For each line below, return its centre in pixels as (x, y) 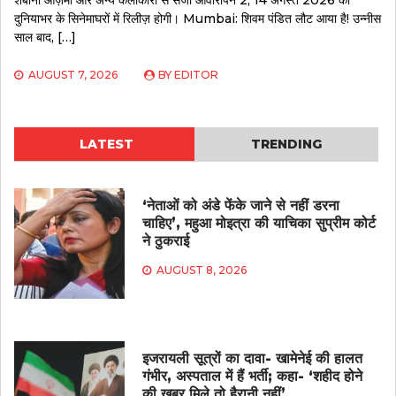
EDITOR (196, 74)
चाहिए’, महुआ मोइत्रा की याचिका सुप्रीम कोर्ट (259, 223)
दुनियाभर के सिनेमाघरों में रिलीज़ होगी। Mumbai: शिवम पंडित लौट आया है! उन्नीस (198, 18)
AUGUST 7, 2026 (73, 74)
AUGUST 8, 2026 (201, 270)
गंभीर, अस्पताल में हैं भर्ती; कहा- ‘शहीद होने (252, 376)
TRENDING (286, 144)
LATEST (106, 144)
